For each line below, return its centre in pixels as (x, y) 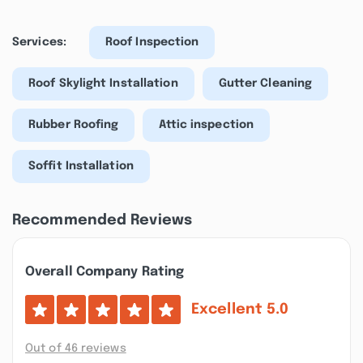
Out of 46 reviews (76, 348)
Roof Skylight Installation (103, 83)
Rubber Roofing (74, 125)
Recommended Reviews (102, 220)
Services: (39, 42)
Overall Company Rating (105, 272)
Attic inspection (207, 125)
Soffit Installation (81, 166)
